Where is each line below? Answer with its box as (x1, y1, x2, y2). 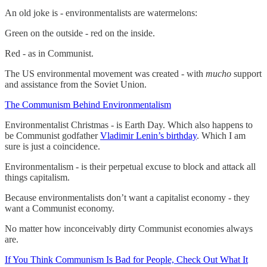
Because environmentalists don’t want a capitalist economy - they (5, 192, 250, 203)
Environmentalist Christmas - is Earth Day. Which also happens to (5, 119, 253, 130)
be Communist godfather (5, 130, 100, 141)
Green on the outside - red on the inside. (5, 27, 155, 38)
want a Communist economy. (5, 203, 114, 213)
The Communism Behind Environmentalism (5, 99, 171, 110)
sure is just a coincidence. (5, 141, 100, 151)
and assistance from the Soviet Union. (5, 79, 147, 89)
